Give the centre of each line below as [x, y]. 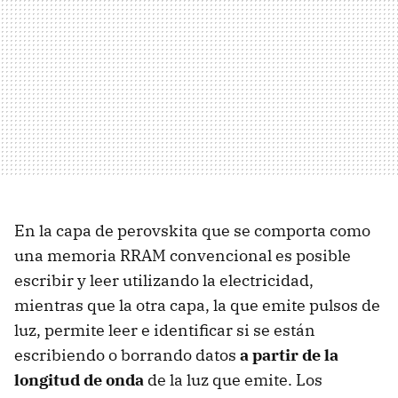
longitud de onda [79, 380]
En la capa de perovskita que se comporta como [192, 231]
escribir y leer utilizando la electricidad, [164, 281]
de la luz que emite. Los [233, 380]
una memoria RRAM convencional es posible [183, 256]
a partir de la [289, 355]
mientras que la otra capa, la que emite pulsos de [197, 306]
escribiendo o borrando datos [127, 355]
